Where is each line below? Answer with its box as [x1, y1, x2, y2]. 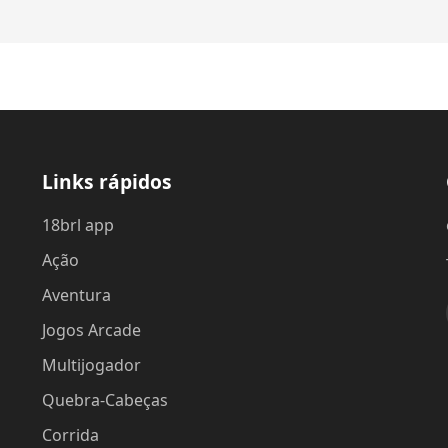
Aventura [42, 284, 112, 306]
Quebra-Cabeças [42, 389, 169, 411]
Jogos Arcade [42, 319, 142, 341]
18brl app [42, 214, 115, 236]
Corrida [42, 424, 100, 446]
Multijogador [42, 354, 142, 376]
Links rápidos [42, 168, 173, 195]
